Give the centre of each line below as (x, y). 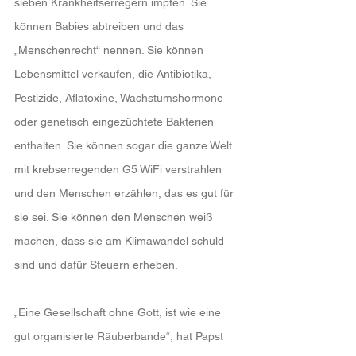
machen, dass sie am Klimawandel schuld (121, 241)
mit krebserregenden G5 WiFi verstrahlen (120, 169)
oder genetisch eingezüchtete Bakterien (116, 122)
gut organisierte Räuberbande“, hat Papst (120, 336)
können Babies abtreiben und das (101, 26)
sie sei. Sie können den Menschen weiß (115, 217)
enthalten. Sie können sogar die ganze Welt (125, 145)
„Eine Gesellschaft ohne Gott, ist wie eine (119, 312)
